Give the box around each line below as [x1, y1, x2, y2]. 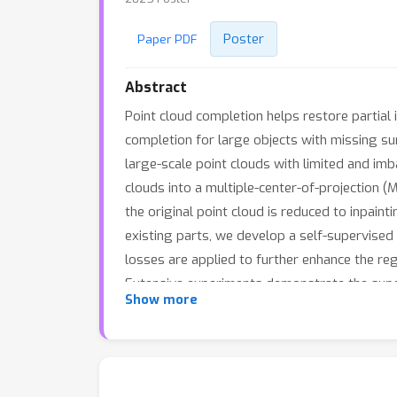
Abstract [125, 78, 187, 97]
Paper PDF [137, 31, 198, 47]
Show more [125, 292, 198, 308]
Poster [223, 30, 264, 48]
